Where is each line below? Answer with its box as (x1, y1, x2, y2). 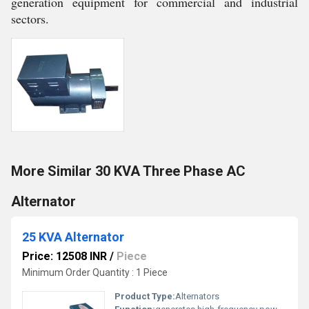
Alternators (175, 291, 219, 301)
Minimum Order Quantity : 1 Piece (22, 267, 168, 278)
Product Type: (114, 291, 175, 301)
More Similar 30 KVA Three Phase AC (11, 163, 246, 179)
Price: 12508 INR (22, 250, 107, 263)
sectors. (11, 10, 49, 27)
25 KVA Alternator (22, 230, 124, 244)
